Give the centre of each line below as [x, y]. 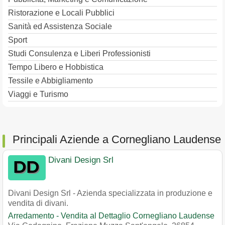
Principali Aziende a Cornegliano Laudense [117, 139]
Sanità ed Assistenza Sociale [60, 26]
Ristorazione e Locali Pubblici [61, 13]
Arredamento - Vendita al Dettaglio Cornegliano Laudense [111, 216]
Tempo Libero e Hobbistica [56, 67]
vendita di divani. [38, 203]
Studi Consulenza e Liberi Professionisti [79, 53]
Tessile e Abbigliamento [50, 81]
